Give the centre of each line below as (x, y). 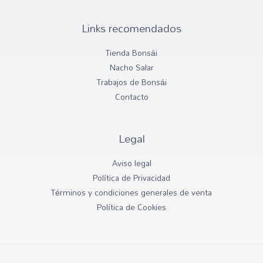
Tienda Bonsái (131, 53)
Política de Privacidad (131, 178)
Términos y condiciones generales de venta (131, 193)
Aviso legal (131, 163)
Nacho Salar (131, 68)
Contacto (131, 97)
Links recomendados (131, 28)
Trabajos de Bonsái (131, 82)
